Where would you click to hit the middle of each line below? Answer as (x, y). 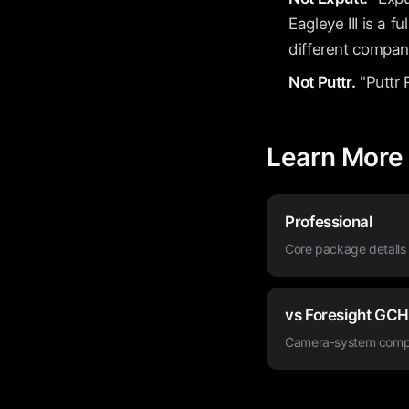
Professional (329, 222)
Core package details (346, 249)
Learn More (335, 157)
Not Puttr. (322, 82)
